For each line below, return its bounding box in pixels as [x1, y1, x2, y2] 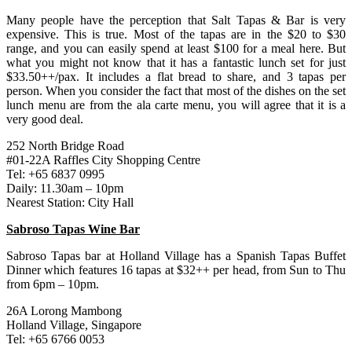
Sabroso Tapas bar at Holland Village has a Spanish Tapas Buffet [6, 248, 346, 262]
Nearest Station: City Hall [6, 195, 134, 209]
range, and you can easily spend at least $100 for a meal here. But [6, 41, 346, 55]
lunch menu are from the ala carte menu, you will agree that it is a [6, 97, 346, 112]
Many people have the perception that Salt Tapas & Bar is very [6, 13, 346, 27]
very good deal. [6, 112, 83, 126]
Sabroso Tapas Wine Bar [6, 222, 140, 236]
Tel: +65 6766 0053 [6, 332, 104, 346]
